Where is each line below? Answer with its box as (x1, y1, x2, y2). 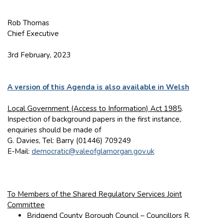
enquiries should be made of (7, 125, 101, 135)
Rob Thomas (7, 18, 49, 28)
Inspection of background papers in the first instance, (7, 114, 181, 124)
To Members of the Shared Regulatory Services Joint (7, 189, 182, 199)
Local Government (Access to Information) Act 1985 (7, 103, 182, 113)
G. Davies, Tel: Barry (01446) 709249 (7, 135, 131, 145)
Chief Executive (7, 28, 59, 38)
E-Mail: (7, 146, 32, 156)
